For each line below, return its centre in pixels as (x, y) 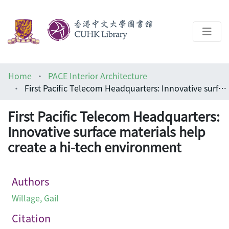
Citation (31, 218)
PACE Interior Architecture (98, 75)
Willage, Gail (35, 198)
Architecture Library (62, 106)
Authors (30, 181)
